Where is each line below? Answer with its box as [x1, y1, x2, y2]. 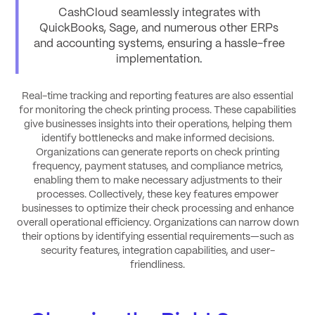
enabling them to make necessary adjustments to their [33, 175, 282, 186]
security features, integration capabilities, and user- [40, 245, 275, 256]
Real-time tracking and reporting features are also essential [22, 91, 293, 101]
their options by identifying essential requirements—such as [21, 231, 294, 242]
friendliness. [130, 259, 185, 270]
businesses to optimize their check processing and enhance [21, 203, 294, 214]
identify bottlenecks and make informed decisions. [41, 133, 274, 143]
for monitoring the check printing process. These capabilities [19, 105, 296, 115]
